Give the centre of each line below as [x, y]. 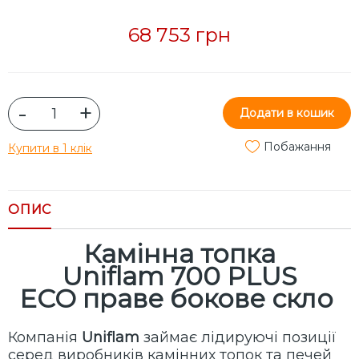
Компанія [45, 338]
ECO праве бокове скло [179, 299]
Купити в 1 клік [50, 149]
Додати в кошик [287, 113]
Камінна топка [179, 254]
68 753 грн [179, 35]
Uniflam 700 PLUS [179, 276]
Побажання [297, 147]
